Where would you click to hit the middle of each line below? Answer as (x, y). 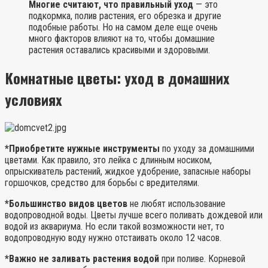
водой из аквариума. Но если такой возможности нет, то (115, 227)
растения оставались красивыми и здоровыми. (119, 50)
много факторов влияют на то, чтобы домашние (122, 38)
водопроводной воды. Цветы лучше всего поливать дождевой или (134, 215)
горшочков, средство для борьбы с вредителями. (102, 183)
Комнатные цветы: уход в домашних (117, 78)
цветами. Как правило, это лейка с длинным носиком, (108, 160)
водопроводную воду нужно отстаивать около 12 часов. (113, 238)
